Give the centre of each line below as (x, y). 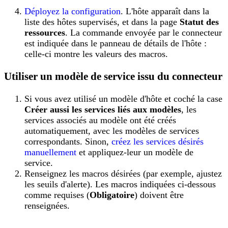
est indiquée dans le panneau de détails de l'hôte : (116, 43)
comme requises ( (57, 195)
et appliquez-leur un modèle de (135, 152)
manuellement (50, 152)
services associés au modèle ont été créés (100, 120)
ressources (45, 32)
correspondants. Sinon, (68, 141)
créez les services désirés (158, 141)
